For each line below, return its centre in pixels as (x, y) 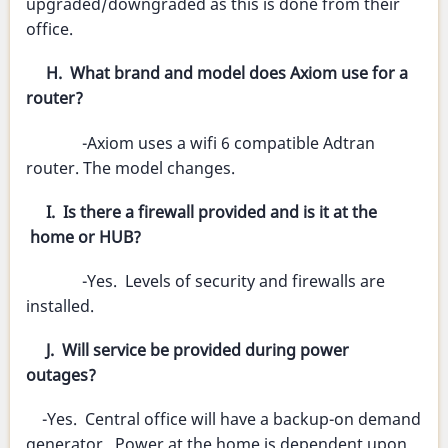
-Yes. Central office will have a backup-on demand (223, 419)
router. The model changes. (130, 167)
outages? (61, 375)
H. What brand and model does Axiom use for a (227, 73)
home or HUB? (83, 236)
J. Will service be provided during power (197, 350)
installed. (60, 305)
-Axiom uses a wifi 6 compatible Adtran (200, 142)
